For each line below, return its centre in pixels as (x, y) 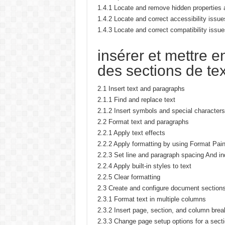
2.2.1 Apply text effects (131, 133)
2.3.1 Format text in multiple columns (151, 199)
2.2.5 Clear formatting (129, 177)
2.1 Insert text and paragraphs (141, 89)
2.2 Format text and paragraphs (143, 122)
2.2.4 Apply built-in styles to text (144, 166)
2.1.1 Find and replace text (136, 100)
